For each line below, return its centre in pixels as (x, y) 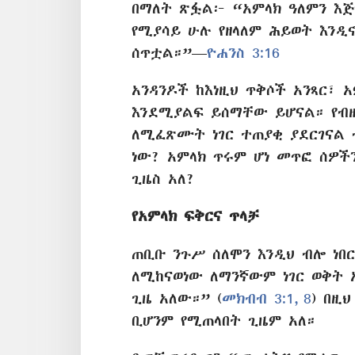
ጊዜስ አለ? (163, 179)
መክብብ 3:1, (260, 298)
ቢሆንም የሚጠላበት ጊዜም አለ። (223, 320)
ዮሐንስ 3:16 (243, 52)
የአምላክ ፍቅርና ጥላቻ (195, 216)
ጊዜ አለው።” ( (177, 298)
